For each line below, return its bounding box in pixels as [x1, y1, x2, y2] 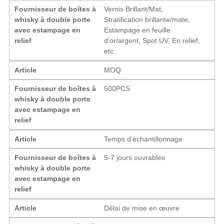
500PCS [104, 84, 130, 92]
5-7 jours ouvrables [104, 153, 165, 161]
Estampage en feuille [104, 25, 171, 34]
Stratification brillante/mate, [104, 15, 190, 23]
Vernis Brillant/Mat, [104, 4, 163, 13]
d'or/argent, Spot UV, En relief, [104, 36, 200, 44]
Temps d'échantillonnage [104, 134, 183, 143]
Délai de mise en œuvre [104, 203, 180, 212]
